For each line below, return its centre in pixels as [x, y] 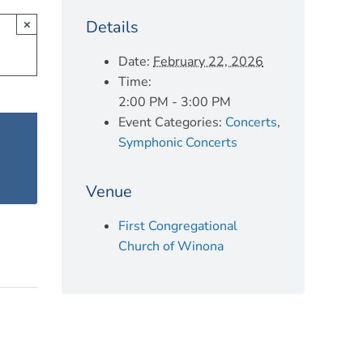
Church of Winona [171, 246]
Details [112, 27]
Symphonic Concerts [178, 143]
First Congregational [178, 226]
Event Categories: [170, 122]
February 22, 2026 [208, 62]
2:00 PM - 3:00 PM [175, 102]
